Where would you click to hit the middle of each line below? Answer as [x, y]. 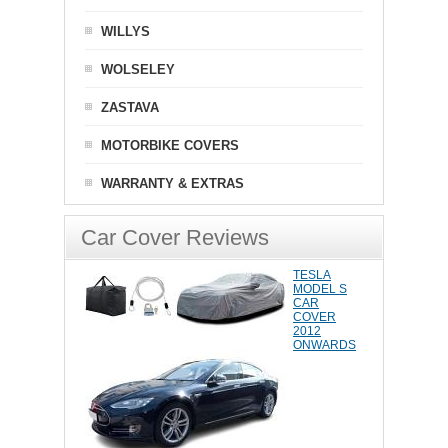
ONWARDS [324, 345]
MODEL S [320, 289]
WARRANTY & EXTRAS [172, 184]
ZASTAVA [130, 108]
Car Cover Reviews [175, 238]
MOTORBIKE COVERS [170, 146]
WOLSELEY [138, 70]
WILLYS [125, 32]
